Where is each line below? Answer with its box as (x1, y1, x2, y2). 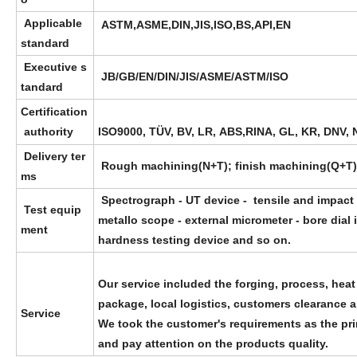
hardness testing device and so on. (98, 233, 291, 247)
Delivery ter (21, 150, 85, 163)
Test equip (21, 203, 81, 217)
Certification (21, 105, 88, 119)
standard (21, 37, 69, 50)
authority (21, 125, 73, 139)
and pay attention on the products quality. (98, 337, 328, 351)
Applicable (21, 17, 85, 30)
